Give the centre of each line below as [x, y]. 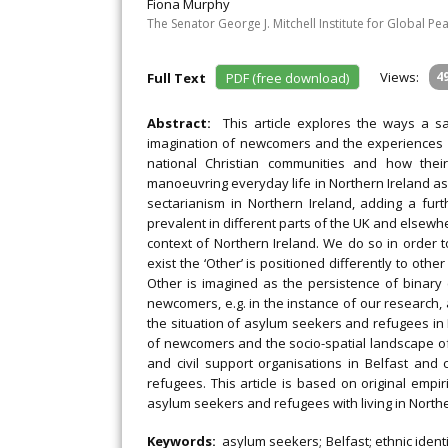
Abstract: [185, 123]
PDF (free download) [287, 78]
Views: [399, 77]
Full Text [179, 78]
